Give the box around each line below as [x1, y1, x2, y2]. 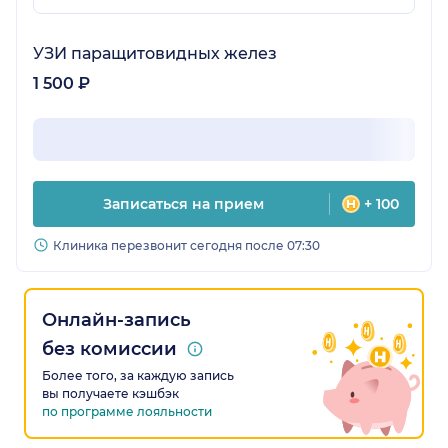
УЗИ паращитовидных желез [33, 44, 277, 64]
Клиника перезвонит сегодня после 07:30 [53, 238, 320, 254]
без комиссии [42, 338, 177, 361]
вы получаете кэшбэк [42, 386, 179, 402]
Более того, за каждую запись [42, 368, 234, 384]
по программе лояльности [42, 404, 212, 420]
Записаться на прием [102, 195, 264, 214]
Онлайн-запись [42, 309, 191, 332]
